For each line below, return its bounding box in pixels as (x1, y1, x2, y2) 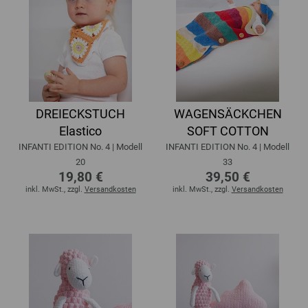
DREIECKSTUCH (36, 106, 125, 121)
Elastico (59, 123, 102, 138)
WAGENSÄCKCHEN (173, 106, 282, 121)
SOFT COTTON (186, 123, 269, 138)
